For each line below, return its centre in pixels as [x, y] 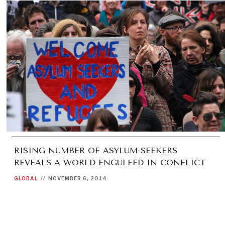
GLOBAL [26, 178]
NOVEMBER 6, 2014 [78, 178]
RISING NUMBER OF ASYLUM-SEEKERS [96, 150]
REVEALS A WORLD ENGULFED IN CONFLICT [110, 162]
